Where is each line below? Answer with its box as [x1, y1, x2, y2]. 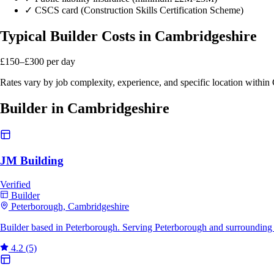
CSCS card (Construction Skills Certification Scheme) [35, 4, 243, 15]
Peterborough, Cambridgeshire [11, 201, 129, 212]
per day [46, 56, 75, 67]
